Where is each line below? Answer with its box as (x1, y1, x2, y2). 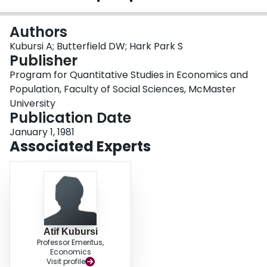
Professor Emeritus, (37, 237, 104, 248)
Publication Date (10, 108, 131, 128)
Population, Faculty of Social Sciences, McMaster (10, 82, 236, 97)
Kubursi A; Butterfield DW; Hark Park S (10, 39, 183, 54)
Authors (10, 22, 67, 42)
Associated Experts (10, 136, 151, 157)
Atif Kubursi (43, 226, 98, 237)
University (10, 97, 55, 111)
